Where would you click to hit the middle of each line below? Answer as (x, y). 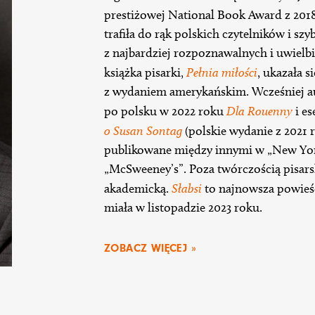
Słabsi (187, 188)
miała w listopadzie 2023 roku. (183, 208)
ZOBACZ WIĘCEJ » (150, 249)
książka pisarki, (145, 73)
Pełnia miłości (222, 72)
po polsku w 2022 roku (165, 111)
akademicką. (138, 189)
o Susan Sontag (143, 131)
